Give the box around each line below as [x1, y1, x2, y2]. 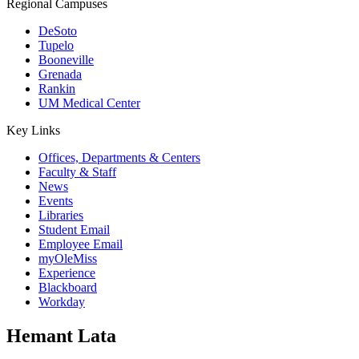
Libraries [38, 208, 83, 222]
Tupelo [38, 38, 74, 52]
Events [38, 194, 73, 208]
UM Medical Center [38, 96, 140, 110]
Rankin [38, 82, 75, 95]
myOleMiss [38, 252, 97, 265]
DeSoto [38, 24, 77, 38]
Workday [38, 295, 85, 309]
